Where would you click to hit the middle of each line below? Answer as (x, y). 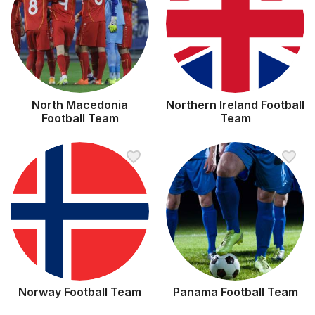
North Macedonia (80, 104)
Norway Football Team (80, 292)
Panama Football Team (235, 292)
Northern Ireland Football (235, 104)
